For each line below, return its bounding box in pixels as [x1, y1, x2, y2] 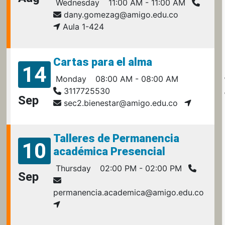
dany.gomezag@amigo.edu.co [61, 9, 178, 20]
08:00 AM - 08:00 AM [92, 73, 178, 84]
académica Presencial [53, 145, 165, 158]
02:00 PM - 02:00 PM [97, 163, 182, 173]
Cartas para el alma [53, 55, 152, 68]
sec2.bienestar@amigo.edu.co [61, 97, 178, 108]
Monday [53, 73, 86, 84]
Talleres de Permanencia [53, 132, 179, 145]
